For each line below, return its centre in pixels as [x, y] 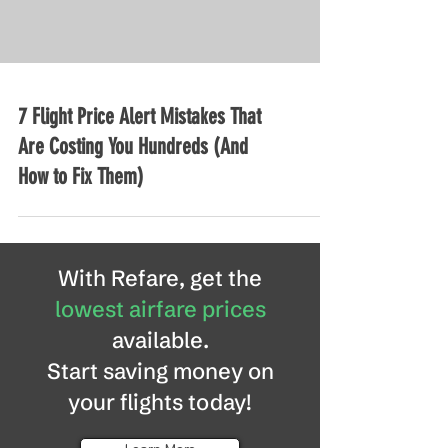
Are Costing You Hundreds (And [133, 146]
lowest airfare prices [160, 309]
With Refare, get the [160, 278]
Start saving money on [160, 371]
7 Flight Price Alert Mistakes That [139, 116]
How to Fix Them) [81, 176]
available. [160, 340]
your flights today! [160, 402]
